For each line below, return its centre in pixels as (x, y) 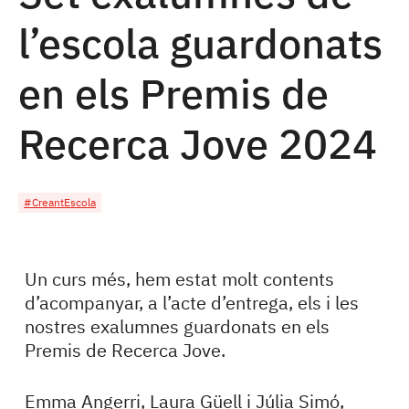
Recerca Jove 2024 (198, 143)
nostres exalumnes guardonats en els (177, 326)
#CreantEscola (60, 202)
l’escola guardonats (200, 42)
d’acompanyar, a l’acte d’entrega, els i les (191, 302)
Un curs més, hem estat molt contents (179, 278)
